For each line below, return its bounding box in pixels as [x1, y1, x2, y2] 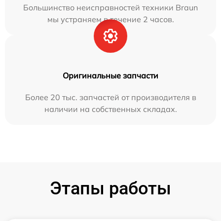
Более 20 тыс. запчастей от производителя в [25, 92, 196, 103]
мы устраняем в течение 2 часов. [47, 14, 174, 25]
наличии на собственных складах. [44, 104, 177, 114]
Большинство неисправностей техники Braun [23, 2, 198, 13]
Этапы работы [50, 178, 171, 199]
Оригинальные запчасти [63, 71, 158, 81]
